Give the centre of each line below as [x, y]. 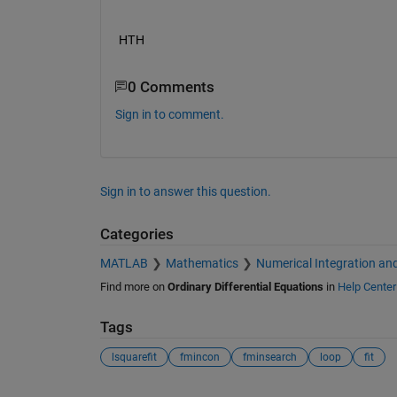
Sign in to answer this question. [185, 192]
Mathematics [202, 263]
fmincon [199, 358]
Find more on [133, 286]
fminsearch [269, 358]
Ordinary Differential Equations [245, 286]
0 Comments [171, 87]
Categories [136, 235]
